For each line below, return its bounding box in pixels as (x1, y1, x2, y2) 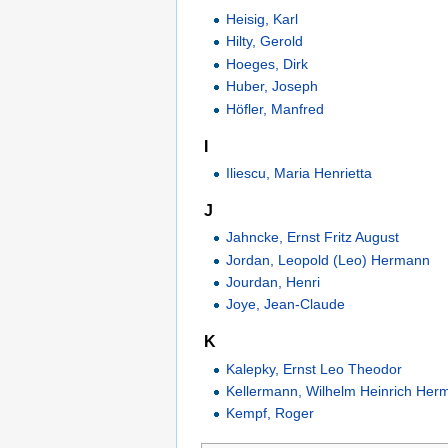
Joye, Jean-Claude (226, 296, 346, 313)
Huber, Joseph (226, 78, 319, 95)
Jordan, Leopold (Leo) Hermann (226, 251, 431, 268)
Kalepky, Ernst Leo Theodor (226, 360, 403, 377)
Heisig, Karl (226, 11, 299, 28)
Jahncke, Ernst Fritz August (226, 229, 400, 246)
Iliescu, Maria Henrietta (226, 164, 373, 181)
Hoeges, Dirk (226, 55, 309, 72)
